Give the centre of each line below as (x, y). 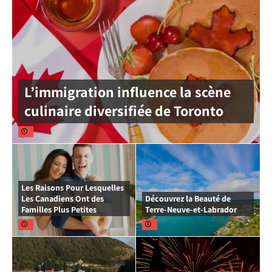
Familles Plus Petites (59, 209)
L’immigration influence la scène (127, 91)
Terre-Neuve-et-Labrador (191, 209)
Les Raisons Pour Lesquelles (73, 187)
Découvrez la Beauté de (188, 198)
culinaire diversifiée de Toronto (124, 110)
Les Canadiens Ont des (63, 198)
